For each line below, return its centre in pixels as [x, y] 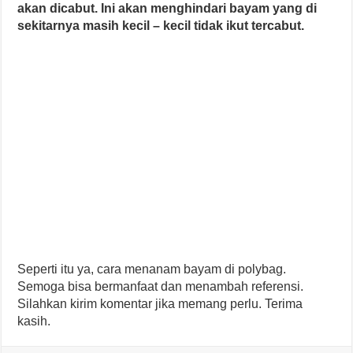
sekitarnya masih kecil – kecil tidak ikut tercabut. [161, 25]
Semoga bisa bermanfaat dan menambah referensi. [161, 286]
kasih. [34, 321]
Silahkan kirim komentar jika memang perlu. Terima [160, 303]
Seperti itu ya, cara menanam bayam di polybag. [152, 269]
